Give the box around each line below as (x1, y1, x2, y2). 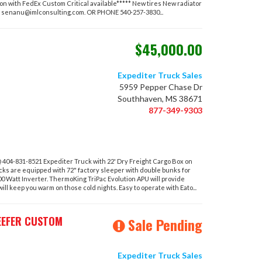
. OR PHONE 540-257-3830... (84, 8, 163, 16)
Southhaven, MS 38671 (118, 94, 202, 104)
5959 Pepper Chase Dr (119, 82, 202, 92)
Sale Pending (128, 214, 202, 235)
